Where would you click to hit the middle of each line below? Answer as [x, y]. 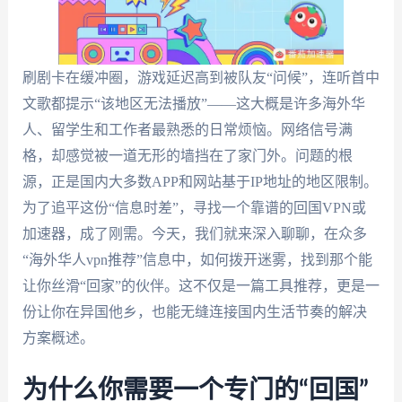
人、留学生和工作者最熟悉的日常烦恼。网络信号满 [187, 130]
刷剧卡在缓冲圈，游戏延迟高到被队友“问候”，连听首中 [201, 78]
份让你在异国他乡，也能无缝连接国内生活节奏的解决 [194, 312]
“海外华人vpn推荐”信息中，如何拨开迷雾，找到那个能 [197, 260]
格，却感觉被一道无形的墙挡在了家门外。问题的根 [187, 156]
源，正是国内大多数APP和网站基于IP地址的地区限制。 [200, 182]
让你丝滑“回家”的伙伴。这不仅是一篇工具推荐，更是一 [201, 286]
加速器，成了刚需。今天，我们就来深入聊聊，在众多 [194, 234]
